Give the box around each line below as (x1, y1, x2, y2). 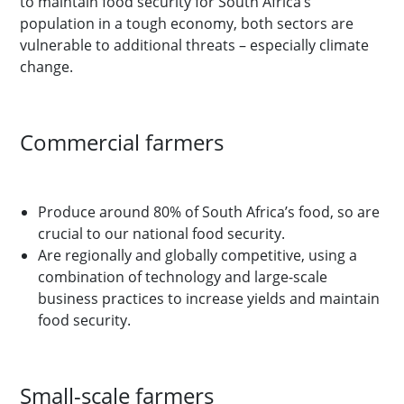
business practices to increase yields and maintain (38, 289, 380, 308)
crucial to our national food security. (38, 224, 285, 243)
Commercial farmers (20, 127, 224, 157)
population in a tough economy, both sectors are (20, 14, 353, 33)
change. (20, 57, 73, 77)
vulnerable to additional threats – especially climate (20, 35, 369, 55)
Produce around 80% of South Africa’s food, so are (38, 202, 380, 222)
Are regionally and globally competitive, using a (38, 245, 357, 265)
